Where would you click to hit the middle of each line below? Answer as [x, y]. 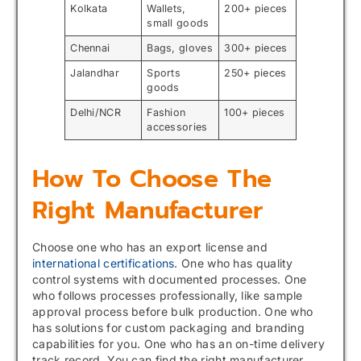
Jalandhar [95, 73]
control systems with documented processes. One [170, 280]
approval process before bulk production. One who [173, 312]
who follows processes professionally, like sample [168, 296]
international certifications [104, 263]
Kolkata [89, 9]
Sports [164, 73]
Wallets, [166, 9]
